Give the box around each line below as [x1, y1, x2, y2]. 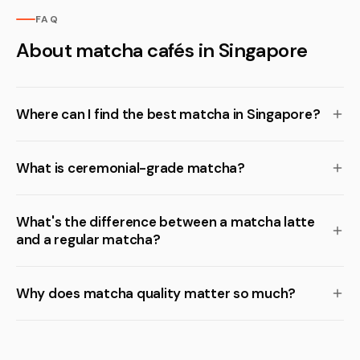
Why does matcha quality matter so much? [16, 284, 297, 302]
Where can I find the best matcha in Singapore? [16, 105, 321, 123]
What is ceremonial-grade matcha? [16, 159, 245, 177]
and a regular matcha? [16, 231, 161, 248]
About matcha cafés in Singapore [16, 38, 308, 63]
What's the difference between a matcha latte [16, 213, 315, 231]
